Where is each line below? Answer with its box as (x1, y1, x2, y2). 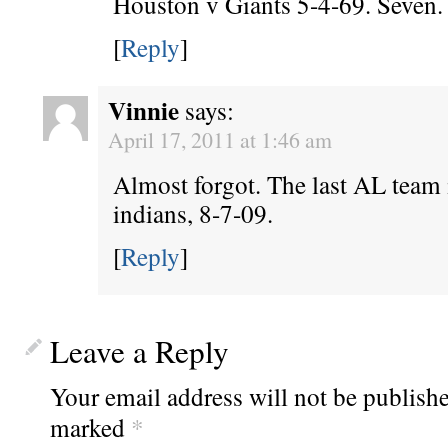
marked (50, 410, 131, 445)
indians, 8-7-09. (113, 196, 273, 231)
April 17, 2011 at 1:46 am (108, 125, 332, 155)
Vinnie (108, 92, 179, 130)
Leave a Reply (50, 330, 229, 373)
